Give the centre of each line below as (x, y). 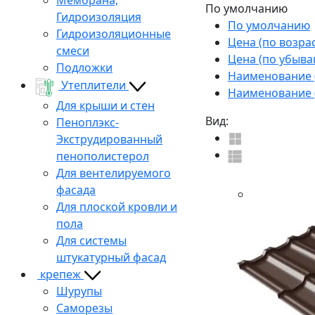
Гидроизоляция (99, 17)
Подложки (84, 67)
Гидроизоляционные (114, 33)
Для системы (91, 240)
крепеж (62, 274)
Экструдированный (109, 139)
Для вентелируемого (114, 173)
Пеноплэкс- (88, 122)
